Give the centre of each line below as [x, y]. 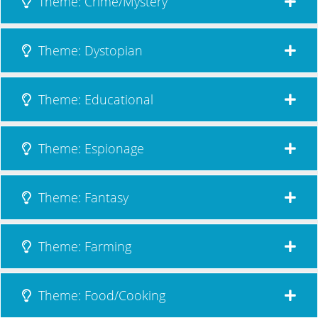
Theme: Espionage [89, 148]
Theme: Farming [83, 246]
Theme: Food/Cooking [100, 295]
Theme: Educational [94, 99]
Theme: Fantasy [82, 197]
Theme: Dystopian [89, 50]
